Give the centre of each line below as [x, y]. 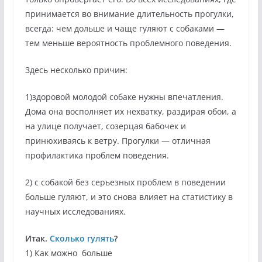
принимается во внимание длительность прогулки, [129, 13]
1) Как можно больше [68, 253]
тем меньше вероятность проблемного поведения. [128, 43]
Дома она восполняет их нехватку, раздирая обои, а [130, 111]
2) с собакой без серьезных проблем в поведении [125, 182]
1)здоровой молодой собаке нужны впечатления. [124, 96]
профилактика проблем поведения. [97, 155]
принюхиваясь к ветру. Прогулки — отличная [118, 140]
